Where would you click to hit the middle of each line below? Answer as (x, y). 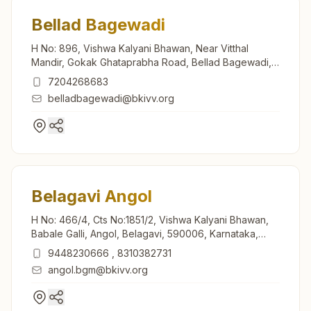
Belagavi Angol (92, 196)
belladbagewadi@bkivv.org (111, 98)
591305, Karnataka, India (87, 76)
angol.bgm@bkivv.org (98, 269)
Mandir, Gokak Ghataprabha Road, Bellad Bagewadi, (151, 62)
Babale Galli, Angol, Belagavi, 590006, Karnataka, (145, 233)
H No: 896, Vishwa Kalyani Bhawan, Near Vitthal (140, 48)
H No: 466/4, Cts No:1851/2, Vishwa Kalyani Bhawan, (150, 219)
